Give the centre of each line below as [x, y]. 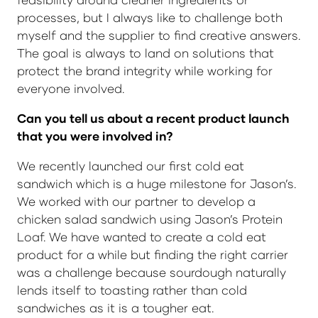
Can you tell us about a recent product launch [153, 118]
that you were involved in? [95, 136]
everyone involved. [71, 88]
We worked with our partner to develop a [136, 202]
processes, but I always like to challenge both [150, 17]
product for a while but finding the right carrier [153, 255]
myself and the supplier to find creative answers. [159, 35]
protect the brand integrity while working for [145, 70]
